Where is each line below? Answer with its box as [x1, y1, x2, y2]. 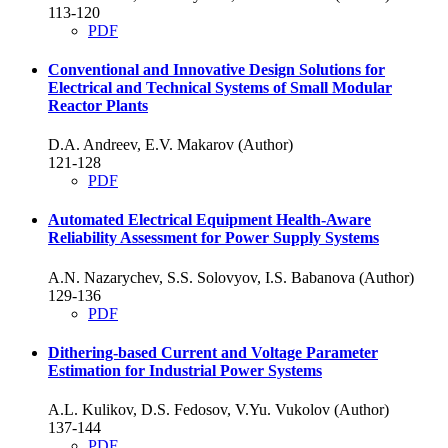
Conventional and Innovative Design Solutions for [48, 60, 385, 78]
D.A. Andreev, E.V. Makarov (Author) [48, 136, 293, 154]
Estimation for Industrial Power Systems [48, 361, 322, 379]
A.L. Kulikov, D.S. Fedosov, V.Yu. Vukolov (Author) [48, 401, 389, 419]
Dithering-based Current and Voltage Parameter [48, 343, 378, 361]
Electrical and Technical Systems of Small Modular [48, 78, 392, 96]
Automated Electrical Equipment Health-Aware [48, 211, 371, 229]
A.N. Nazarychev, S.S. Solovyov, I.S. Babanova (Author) [48, 268, 414, 286]
